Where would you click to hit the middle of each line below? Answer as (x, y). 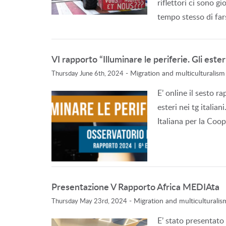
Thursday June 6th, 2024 (88, 73)
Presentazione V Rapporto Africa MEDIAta (135, 186)
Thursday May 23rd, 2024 (89, 201)
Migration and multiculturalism (178, 73)
